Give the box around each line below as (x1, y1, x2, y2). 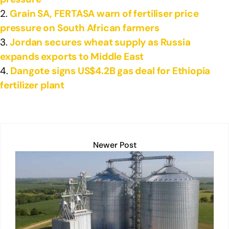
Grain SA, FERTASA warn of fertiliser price (10, 7, 199, 20)
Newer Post (93, 139, 136, 150)
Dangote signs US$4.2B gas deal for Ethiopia (10, 64, 211, 77)
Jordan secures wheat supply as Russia (10, 35, 191, 49)
